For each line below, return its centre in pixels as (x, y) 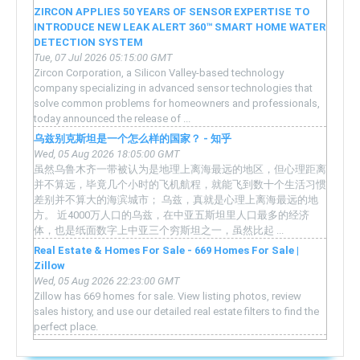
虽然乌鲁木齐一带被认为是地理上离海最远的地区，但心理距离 (180, 169)
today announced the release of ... (112, 118)
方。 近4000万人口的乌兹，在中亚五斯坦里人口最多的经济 (172, 215)
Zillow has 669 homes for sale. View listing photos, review (168, 296)
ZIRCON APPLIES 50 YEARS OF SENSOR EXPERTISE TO (172, 11)
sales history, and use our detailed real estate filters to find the (176, 311)
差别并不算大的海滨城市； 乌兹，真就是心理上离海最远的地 (176, 199)
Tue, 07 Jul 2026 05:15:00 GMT (103, 57)
